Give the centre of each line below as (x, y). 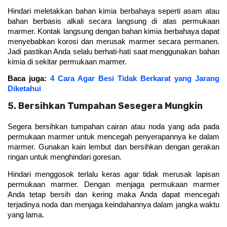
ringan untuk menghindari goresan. (66, 157)
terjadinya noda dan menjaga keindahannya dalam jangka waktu (113, 204)
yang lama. (26, 215)
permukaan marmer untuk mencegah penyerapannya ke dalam (113, 137)
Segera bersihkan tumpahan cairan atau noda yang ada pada (113, 127)
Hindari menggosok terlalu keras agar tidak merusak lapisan (113, 174)
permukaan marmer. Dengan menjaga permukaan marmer (113, 184)
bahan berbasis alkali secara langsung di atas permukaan (113, 21)
